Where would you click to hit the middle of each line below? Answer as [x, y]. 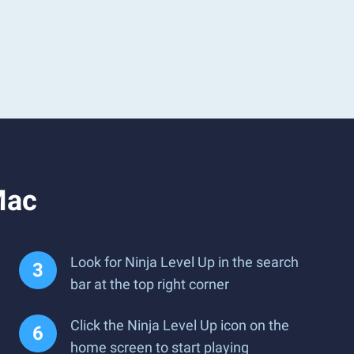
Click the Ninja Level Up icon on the [180, 325]
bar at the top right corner [150, 284]
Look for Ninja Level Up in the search [185, 262]
